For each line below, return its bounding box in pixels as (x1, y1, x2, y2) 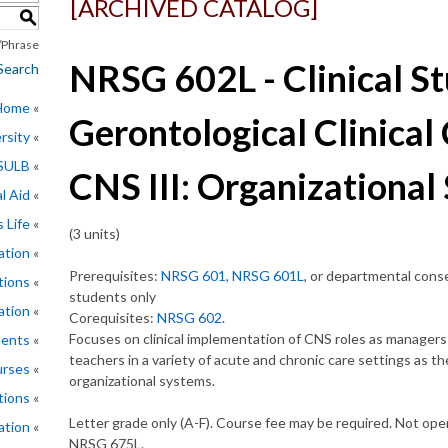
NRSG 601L (232, 267, 304, 284)
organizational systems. (69, 372, 215, 389)
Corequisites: (69, 309, 157, 326)
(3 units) (69, 225, 120, 242)
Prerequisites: (69, 267, 161, 284)
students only (69, 288, 156, 305)
